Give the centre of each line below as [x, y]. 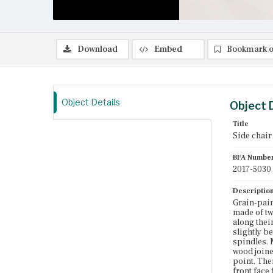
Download [97, 49]
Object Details [91, 102]
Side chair [252, 136]
